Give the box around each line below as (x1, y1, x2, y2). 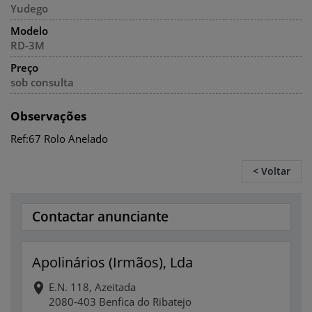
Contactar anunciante (32, 208, 169, 226)
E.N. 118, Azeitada (49, 280, 136, 294)
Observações (10, 108, 86, 124)
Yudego (10, 1, 48, 15)
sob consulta (10, 75, 74, 89)
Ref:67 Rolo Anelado (10, 132, 108, 146)
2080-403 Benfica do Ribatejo (49, 295, 192, 309)
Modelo (10, 24, 48, 38)
